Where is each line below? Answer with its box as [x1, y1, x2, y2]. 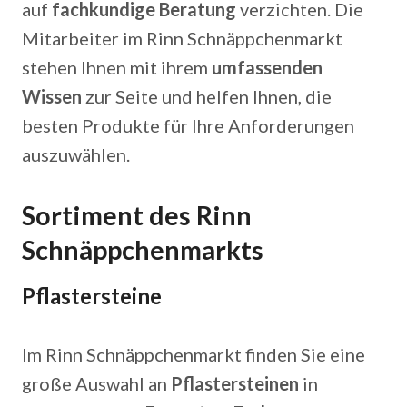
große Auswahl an [22, 372, 171, 394]
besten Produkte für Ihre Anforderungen [22, 114, 354, 136]
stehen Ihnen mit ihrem [22, 56, 212, 78]
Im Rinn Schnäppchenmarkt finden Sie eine [22, 343, 365, 365]
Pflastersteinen [171, 372, 299, 394]
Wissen [22, 85, 82, 107]
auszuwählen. [22, 144, 130, 165]
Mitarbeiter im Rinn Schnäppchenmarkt [22, 27, 342, 49]
